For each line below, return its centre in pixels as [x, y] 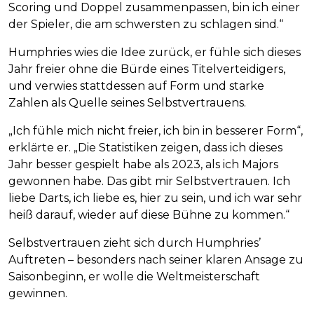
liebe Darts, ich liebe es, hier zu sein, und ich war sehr [155, 198]
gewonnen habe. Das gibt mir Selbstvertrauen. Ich [149, 181]
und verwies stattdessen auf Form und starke [136, 86]
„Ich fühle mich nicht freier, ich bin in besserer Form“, [156, 130]
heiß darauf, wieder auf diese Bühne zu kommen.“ [149, 214]
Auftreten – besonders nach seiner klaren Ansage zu [156, 259]
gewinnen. [38, 293]
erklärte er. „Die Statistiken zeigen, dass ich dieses [145, 147]
